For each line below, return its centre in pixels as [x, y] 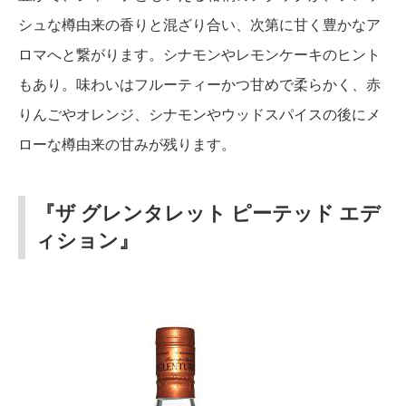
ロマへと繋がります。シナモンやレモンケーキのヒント [199, 54]
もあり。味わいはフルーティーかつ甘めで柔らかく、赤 [199, 84]
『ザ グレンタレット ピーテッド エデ [208, 213]
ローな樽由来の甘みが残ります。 [127, 144]
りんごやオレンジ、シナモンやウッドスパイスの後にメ [199, 114]
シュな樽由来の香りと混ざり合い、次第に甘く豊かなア [199, 24]
